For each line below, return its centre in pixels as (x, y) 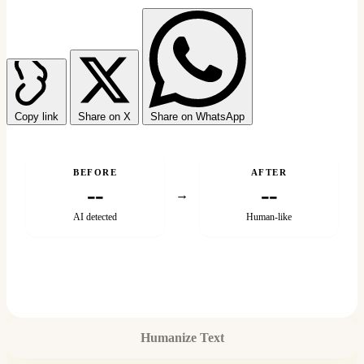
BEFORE (95, 172)
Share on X (104, 116)
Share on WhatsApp (197, 116)
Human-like (269, 217)
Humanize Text (182, 337)
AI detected (95, 217)
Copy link (37, 116)
